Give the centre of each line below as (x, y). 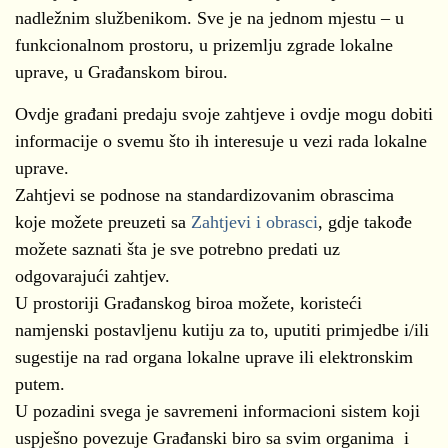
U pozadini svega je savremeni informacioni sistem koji (217, 411)
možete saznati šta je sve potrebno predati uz (177, 249)
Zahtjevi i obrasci (254, 222)
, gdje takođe (365, 222)
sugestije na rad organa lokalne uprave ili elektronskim (214, 357)
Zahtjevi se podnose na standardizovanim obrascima (207, 195)
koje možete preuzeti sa (103, 222)
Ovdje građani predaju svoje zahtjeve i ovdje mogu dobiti (224, 114)
